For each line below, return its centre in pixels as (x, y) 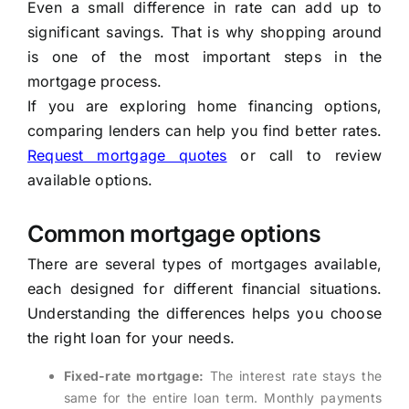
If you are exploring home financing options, (204, 106)
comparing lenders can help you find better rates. (204, 131)
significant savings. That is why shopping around (204, 32)
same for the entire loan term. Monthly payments (223, 398)
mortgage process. (94, 82)
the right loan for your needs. (131, 338)
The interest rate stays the (293, 376)
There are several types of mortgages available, (204, 264)
